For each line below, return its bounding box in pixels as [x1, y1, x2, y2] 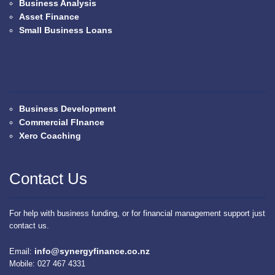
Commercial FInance [19, 117, 105, 128]
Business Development [19, 104, 117, 114]
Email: [9, 247, 34, 257]
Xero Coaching [19, 131, 82, 141]
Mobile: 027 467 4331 [9, 259, 85, 269]
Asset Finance [19, 12, 80, 22]
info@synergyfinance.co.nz [34, 246, 150, 257]
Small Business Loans [19, 25, 113, 36]
